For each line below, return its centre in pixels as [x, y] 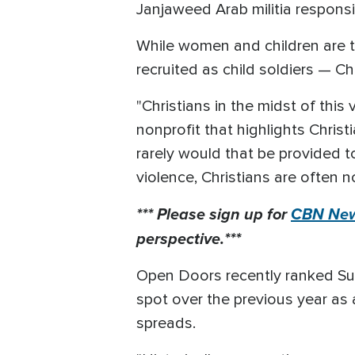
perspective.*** [189, 238]
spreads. [166, 323]
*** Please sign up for [214, 214]
